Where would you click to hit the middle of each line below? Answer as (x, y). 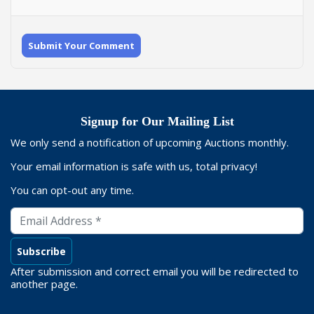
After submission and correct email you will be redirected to (155, 272)
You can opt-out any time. (72, 190)
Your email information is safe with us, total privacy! (135, 166)
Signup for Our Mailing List (157, 122)
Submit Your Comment (81, 46)
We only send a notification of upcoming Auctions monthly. (151, 143)
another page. (44, 284)
